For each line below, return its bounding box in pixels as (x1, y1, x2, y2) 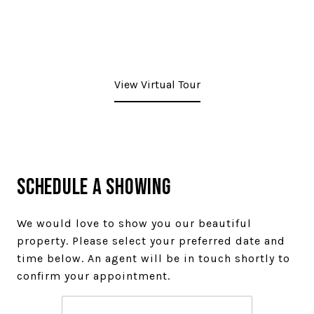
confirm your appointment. (17, 269, 170, 282)
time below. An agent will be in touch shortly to (17, 252, 290, 265)
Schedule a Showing (17, 174, 171, 201)
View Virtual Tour (114, 78, 200, 91)
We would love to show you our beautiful (17, 217, 252, 230)
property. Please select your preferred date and (17, 234, 285, 247)
